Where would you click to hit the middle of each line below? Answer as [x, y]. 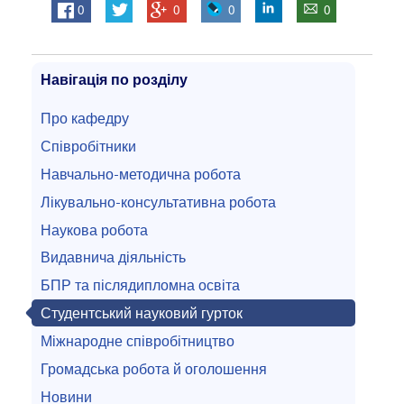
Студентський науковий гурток [142, 313]
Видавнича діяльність [114, 257]
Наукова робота [95, 230]
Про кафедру [85, 119]
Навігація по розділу [115, 80]
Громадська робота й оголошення [154, 369]
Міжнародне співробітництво [138, 341]
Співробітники [89, 147]
